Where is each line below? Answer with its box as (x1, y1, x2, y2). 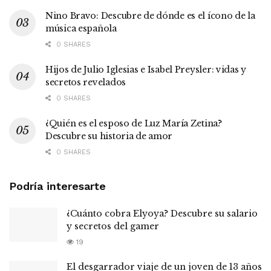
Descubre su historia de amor (45, 130, 173, 142)
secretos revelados (45, 76, 126, 88)
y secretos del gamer (67, 220, 159, 232)
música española (45, 22, 117, 34)
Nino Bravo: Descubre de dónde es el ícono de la (45, 10, 255, 21)
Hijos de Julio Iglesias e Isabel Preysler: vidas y (45, 64, 247, 75)
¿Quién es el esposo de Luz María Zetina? (45, 117, 222, 129)
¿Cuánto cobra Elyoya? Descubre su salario (67, 207, 258, 219)
